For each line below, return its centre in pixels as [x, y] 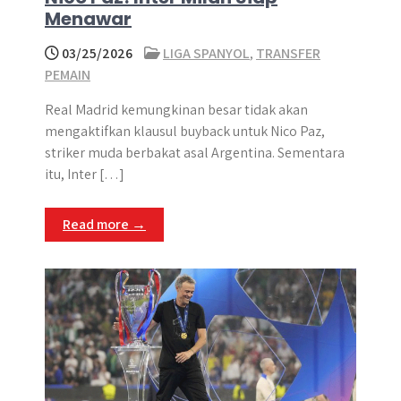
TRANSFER [288, 53]
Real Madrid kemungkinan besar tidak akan [176, 110]
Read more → [104, 224]
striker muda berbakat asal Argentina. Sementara [195, 153]
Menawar [88, 19]
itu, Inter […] [85, 174]
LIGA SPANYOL [206, 53]
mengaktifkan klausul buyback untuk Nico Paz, [185, 131]
